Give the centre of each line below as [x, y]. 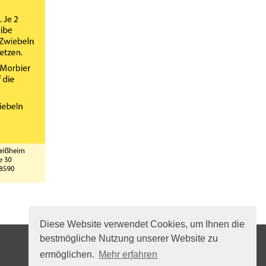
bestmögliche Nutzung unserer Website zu [129, 238]
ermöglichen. [69, 255]
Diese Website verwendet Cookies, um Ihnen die [142, 224]
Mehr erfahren [128, 255]
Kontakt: [65, 249]
